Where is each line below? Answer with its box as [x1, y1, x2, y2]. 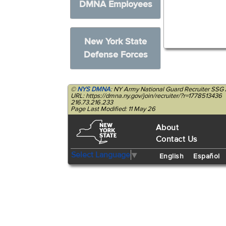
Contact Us [155, 134, 197, 144]
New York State [84, 36, 147, 47]
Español [193, 152, 220, 161]
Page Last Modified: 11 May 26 [71, 105, 156, 113]
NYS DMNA [77, 85, 111, 93]
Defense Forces [83, 49, 148, 61]
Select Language [71, 149, 131, 160]
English [159, 152, 184, 161]
